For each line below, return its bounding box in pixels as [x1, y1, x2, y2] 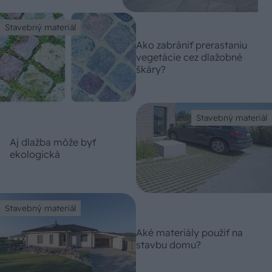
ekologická [10, 148, 60, 160]
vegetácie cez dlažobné [136, 51, 242, 64]
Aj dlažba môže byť [10, 135, 96, 148]
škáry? [136, 63, 166, 76]
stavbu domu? [136, 239, 201, 251]
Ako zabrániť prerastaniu [136, 39, 247, 52]
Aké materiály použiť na [136, 226, 243, 239]
